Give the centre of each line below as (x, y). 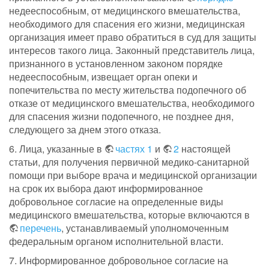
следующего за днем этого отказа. (85, 130)
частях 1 (134, 149)
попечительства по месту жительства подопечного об (128, 90)
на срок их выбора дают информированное (106, 189)
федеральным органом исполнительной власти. (116, 241)
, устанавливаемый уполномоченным (145, 228)
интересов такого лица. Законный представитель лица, (132, 50)
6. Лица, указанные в (57, 149)
